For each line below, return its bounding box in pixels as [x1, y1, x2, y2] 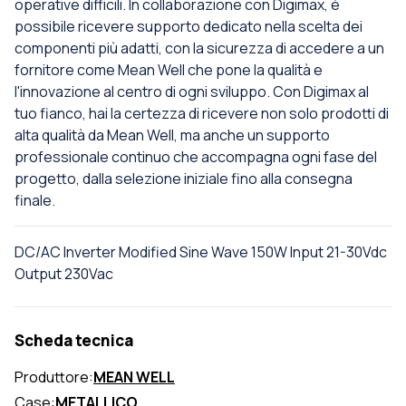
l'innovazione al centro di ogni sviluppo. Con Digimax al [14, 82, 369, 102]
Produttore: [14, 367, 93, 388]
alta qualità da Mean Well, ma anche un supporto [14, 125, 330, 146]
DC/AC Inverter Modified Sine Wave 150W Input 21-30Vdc [14, 242, 387, 263]
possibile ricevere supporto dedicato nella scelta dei [14, 16, 362, 37]
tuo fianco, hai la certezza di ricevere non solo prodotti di [14, 103, 389, 124]
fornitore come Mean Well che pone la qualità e [14, 60, 323, 81]
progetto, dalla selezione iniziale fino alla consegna [14, 169, 353, 189]
